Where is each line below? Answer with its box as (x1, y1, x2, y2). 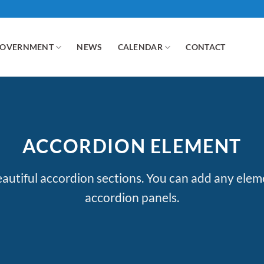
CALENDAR (117, 42, 163, 52)
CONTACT (186, 42, 226, 52)
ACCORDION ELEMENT (22, 134, 242, 158)
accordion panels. (85, 190, 179, 205)
